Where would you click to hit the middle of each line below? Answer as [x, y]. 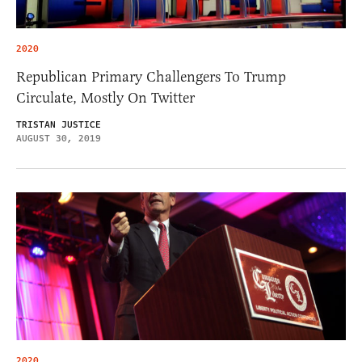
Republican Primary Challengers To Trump [151, 77]
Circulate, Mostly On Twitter [105, 98]
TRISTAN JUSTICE [59, 125]
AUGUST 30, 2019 [59, 139]
